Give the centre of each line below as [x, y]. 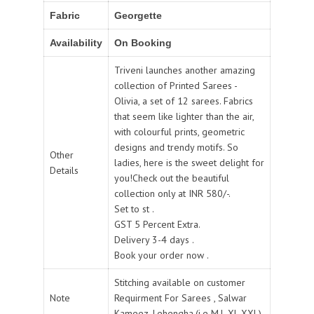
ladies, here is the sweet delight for [189, 163]
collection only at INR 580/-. [172, 194]
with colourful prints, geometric [179, 132]
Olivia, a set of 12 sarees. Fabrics [184, 101]
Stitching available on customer [180, 283]
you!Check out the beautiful [172, 178]
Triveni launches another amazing [185, 70]
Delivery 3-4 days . [154, 240]
